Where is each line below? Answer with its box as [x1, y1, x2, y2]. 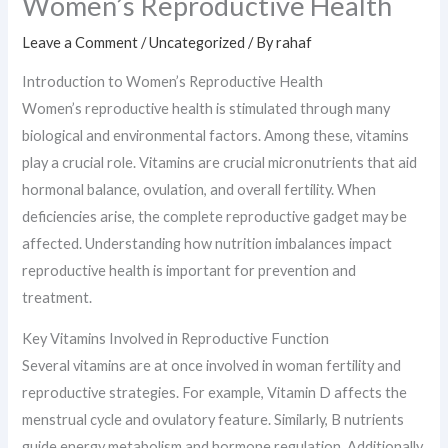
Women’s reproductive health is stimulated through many [22, 99, 391, 117]
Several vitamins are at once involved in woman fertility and [22, 357, 402, 375]
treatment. [22, 288, 93, 306]
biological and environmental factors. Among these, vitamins [22, 126, 410, 144]
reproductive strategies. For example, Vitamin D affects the [22, 384, 408, 402]
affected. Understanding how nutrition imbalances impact [22, 234, 393, 252]
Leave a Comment [22, 34, 139, 52]
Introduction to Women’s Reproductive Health [22, 72, 324, 90]
